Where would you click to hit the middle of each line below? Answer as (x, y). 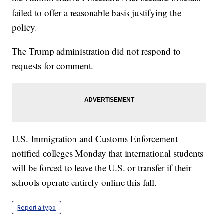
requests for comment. (53, 66)
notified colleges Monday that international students (108, 153)
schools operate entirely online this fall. (84, 182)
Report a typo (37, 208)
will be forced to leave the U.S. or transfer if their (102, 168)
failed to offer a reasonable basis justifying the (97, 13)
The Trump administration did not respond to (96, 51)
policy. (25, 27)
